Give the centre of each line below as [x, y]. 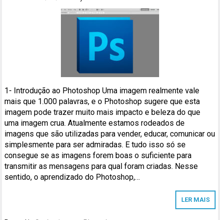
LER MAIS [195, 199]
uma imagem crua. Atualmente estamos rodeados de [95, 123]
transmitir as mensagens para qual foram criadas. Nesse [101, 166]
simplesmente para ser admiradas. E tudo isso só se [95, 144]
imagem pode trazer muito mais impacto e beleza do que [103, 112]
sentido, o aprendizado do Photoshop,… [72, 177]
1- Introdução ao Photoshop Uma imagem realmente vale [102, 90]
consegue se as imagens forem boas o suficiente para [98, 155]
